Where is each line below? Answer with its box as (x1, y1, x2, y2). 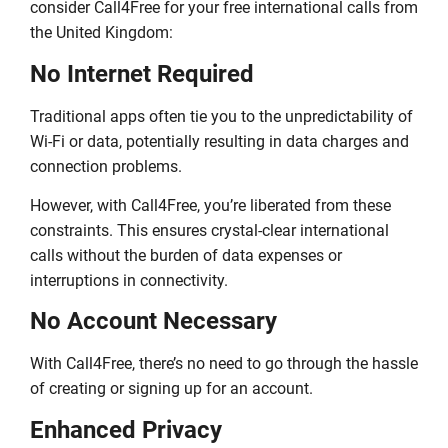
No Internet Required (30, 59, 254, 88)
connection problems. (30, 156, 182, 176)
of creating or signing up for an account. (30, 379, 313, 399)
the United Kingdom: (30, 23, 173, 43)
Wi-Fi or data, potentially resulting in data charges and (30, 131, 409, 151)
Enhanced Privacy (30, 415, 222, 444)
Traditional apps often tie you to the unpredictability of (30, 106, 413, 126)
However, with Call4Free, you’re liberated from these (30, 195, 391, 215)
